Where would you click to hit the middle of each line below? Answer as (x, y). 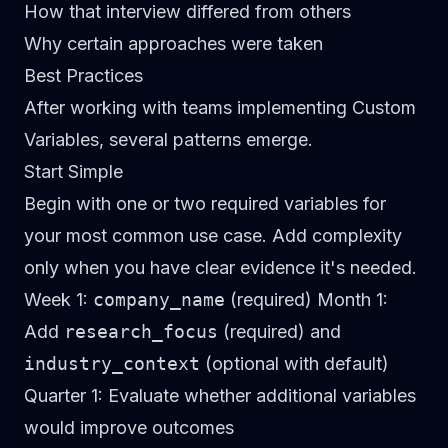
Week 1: (56, 299)
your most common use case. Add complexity (213, 235)
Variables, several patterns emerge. (168, 139)
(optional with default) (294, 363)
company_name (159, 299)
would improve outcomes (129, 427)
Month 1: (352, 299)
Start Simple (73, 171)
